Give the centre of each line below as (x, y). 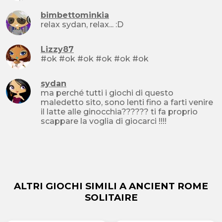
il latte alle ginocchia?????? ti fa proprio (119, 112)
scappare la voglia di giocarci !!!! (104, 121)
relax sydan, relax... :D (119, 25)
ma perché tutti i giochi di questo (107, 93)
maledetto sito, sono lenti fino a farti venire (127, 103)
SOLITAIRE (111, 198)
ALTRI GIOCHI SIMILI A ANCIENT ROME (111, 186)
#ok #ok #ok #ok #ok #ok (140, 59)
